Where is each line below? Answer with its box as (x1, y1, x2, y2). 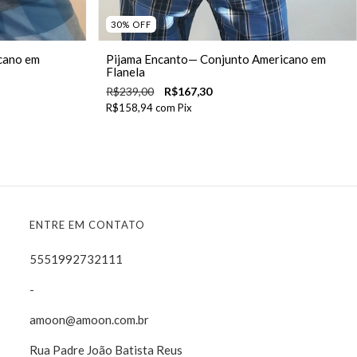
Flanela (106, 65, 146, 80)
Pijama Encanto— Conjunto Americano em (106, 52, 327, 67)
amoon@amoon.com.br (29, 312, 149, 328)
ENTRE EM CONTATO (29, 218, 145, 232)
